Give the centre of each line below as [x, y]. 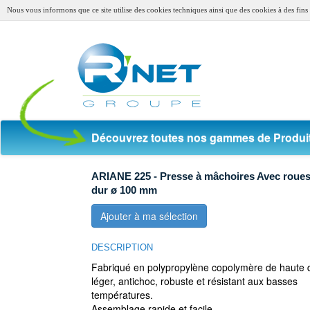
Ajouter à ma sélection [149, 216]
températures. [122, 295]
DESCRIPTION [122, 247]
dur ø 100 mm [124, 190]
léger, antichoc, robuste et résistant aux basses [194, 281]
